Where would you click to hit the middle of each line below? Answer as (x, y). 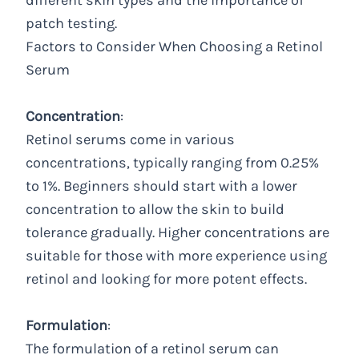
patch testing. (72, 24)
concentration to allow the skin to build (155, 210)
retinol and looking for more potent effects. (167, 279)
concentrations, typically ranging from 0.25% (173, 163)
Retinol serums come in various (131, 140)
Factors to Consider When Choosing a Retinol (175, 47)
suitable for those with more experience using (177, 256)
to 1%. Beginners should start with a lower (162, 186)
